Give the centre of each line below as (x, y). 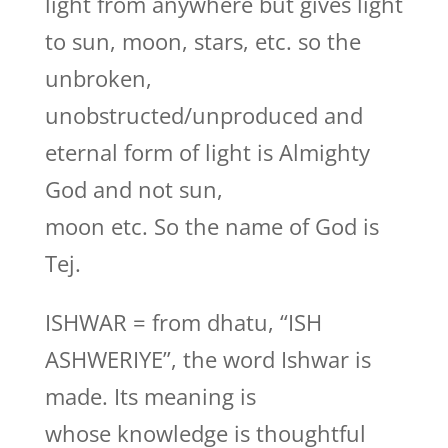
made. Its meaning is (150, 396)
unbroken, (98, 78)
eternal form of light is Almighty (207, 152)
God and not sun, (133, 189)
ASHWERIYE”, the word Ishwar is (207, 359)
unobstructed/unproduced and (203, 115)
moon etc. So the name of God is (211, 226)
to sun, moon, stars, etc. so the (202, 41)
